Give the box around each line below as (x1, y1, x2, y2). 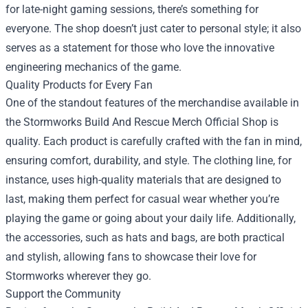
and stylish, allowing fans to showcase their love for (5, 250, 256, 263)
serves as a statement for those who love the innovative (5, 41, 274, 54)
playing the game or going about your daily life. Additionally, (5, 211, 296, 225)
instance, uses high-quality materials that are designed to (5, 173, 281, 186)
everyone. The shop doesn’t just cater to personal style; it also (5, 21, 301, 35)
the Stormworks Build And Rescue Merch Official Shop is (5, 115, 278, 129)
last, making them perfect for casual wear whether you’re (5, 192, 279, 206)
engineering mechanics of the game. (5, 60, 181, 74)
